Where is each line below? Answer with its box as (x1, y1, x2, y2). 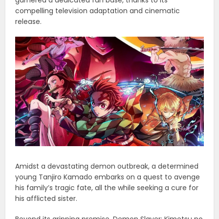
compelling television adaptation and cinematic (15, 5, 180, 16)
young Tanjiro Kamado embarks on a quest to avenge (15, 172, 200, 182)
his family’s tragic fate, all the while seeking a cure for (15, 183, 199, 193)
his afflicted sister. (15, 194, 78, 204)
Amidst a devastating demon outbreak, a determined (15, 161, 199, 172)
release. (15, 16, 42, 26)
